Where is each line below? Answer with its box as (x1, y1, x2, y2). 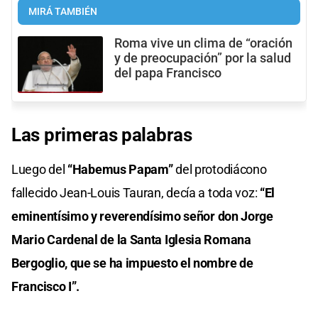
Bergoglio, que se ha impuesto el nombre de (11, 255, 253, 270)
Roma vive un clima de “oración (114, 35, 292, 50)
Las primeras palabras (11, 124, 192, 146)
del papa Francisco (114, 65, 221, 80)
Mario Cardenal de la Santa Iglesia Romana (11, 231, 251, 247)
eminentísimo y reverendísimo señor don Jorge (11, 208, 273, 224)
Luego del (11, 161, 67, 177)
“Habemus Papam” (67, 161, 173, 177)
